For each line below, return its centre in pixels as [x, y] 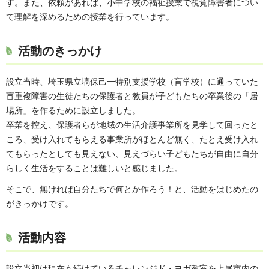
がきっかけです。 [40, 204]
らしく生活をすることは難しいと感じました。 [94, 168]
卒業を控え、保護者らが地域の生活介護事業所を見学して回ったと [132, 125]
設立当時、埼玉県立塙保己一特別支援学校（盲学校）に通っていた [132, 82]
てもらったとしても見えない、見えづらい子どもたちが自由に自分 [132, 154]
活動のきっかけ [60, 51]
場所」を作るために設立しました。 [73, 111]
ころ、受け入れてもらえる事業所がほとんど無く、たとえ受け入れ [132, 140]
